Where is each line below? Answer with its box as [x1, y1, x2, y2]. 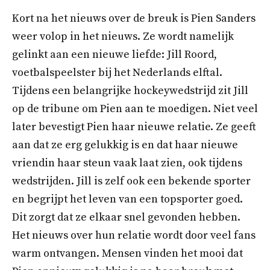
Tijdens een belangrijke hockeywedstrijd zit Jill [12, 83, 248, 98]
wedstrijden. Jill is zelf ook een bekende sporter [12, 174, 251, 188]
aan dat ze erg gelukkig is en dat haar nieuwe [12, 137, 238, 152]
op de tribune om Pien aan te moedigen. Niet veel [12, 101, 258, 116]
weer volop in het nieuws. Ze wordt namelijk [12, 29, 234, 43]
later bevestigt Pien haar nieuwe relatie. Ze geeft [12, 119, 256, 134]
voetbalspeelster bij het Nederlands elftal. [12, 65, 222, 80]
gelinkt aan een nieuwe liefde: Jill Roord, [12, 47, 217, 61]
